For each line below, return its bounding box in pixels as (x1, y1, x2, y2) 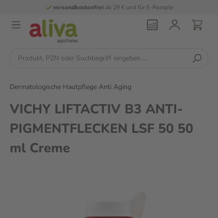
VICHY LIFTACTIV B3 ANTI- (10, 100, 183, 118)
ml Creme (10, 139, 70, 157)
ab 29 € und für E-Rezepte (100, 3, 170, 11)
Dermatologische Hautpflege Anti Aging (10, 82, 131, 91)
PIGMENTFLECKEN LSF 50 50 (10, 120, 193, 138)
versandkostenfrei (49, 3, 100, 11)
